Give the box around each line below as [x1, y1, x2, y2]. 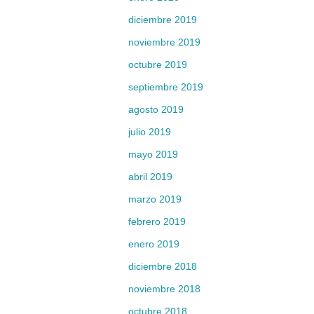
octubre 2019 [128, 59, 187, 70]
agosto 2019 [128, 104, 184, 115]
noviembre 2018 [128, 283, 200, 294]
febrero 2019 [128, 216, 186, 227]
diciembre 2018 [128, 261, 197, 272]
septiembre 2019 [128, 81, 203, 93]
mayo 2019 [128, 149, 178, 160]
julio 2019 [128, 126, 171, 137]
